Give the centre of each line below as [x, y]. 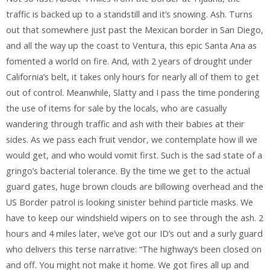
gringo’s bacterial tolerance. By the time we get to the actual [128, 171]
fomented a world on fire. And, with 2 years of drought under [129, 61]
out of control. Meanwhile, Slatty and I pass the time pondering [133, 92]
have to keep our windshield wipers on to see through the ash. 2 [135, 218]
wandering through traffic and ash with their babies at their [125, 124]
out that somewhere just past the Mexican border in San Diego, [135, 30]
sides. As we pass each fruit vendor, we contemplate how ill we [132, 139]
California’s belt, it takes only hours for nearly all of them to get [133, 77]
